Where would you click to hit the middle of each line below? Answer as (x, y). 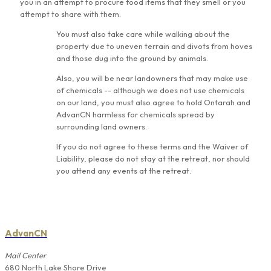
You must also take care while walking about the (143, 34)
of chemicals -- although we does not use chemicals (150, 90)
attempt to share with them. (70, 14)
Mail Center (25, 255)
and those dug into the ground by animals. (133, 58)
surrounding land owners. (103, 127)
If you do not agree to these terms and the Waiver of (152, 147)
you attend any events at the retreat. (124, 171)
